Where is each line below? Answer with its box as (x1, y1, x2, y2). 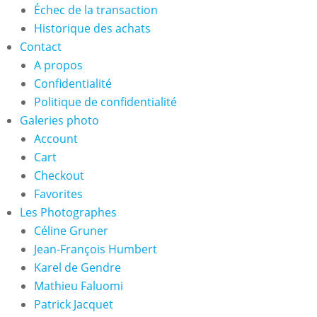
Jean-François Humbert (34, 241, 158, 257)
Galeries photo (20, 113, 100, 128)
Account (34, 131, 79, 146)
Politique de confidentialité (34, 94, 178, 110)
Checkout (34, 168, 85, 183)
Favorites (34, 186, 83, 202)
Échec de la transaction (34, 2, 158, 18)
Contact (20, 39, 62, 54)
